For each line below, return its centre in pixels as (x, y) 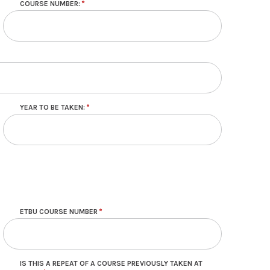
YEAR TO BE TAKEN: (52, 108)
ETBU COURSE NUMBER (59, 212)
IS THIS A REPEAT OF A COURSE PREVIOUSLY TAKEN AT (111, 264)
